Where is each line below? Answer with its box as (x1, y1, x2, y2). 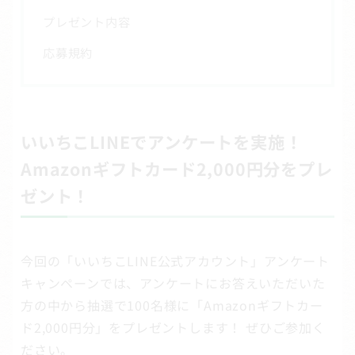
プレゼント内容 (43, 13, 131, 30)
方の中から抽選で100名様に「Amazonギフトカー (21, 296, 323, 315)
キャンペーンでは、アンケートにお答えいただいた (21, 273, 326, 293)
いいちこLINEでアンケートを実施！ (21, 129, 320, 155)
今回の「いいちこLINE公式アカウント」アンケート (21, 251, 330, 271)
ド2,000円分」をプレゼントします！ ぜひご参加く (21, 318, 326, 338)
